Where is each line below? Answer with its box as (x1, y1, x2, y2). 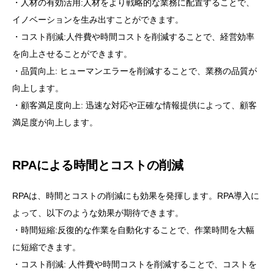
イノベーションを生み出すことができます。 (12, 15, 183, 25)
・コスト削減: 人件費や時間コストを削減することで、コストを (12, 259, 257, 270)
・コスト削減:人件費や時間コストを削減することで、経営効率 (12, 32, 254, 42)
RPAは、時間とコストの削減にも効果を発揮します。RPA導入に (12, 191, 259, 201)
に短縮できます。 (12, 242, 81, 253)
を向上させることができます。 (12, 49, 132, 59)
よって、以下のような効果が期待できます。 (12, 208, 183, 218)
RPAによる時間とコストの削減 (12, 158, 183, 172)
